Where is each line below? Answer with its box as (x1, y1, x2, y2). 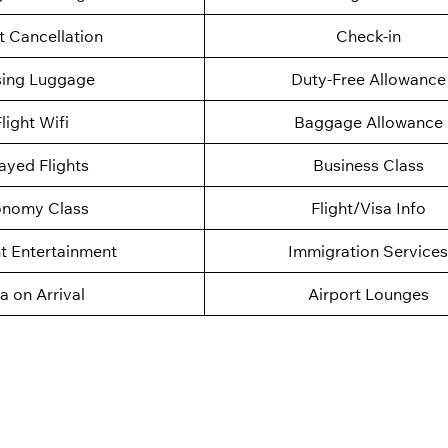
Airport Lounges (307, 284, 429, 305)
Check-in (335, 26, 401, 47)
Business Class (312, 155, 424, 176)
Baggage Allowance (293, 112, 443, 133)
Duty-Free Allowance (290, 69, 446, 90)
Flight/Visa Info (310, 198, 426, 219)
